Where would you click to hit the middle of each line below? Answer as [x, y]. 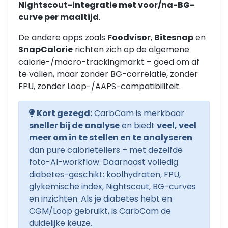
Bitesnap [174, 37]
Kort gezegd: [64, 113]
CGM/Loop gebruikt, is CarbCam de [100, 211]
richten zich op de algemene [131, 50]
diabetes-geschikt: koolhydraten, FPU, [105, 174]
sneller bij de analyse [74, 125]
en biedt [138, 125]
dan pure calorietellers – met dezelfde [106, 150]
